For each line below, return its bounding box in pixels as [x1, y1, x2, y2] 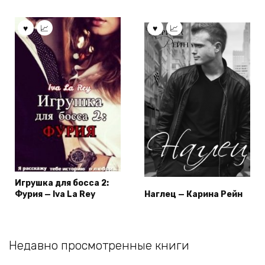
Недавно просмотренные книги [9, 238, 189, 253]
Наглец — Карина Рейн [144, 189, 243, 199]
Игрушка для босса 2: [15, 177, 109, 188]
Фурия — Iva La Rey [15, 189, 95, 199]
